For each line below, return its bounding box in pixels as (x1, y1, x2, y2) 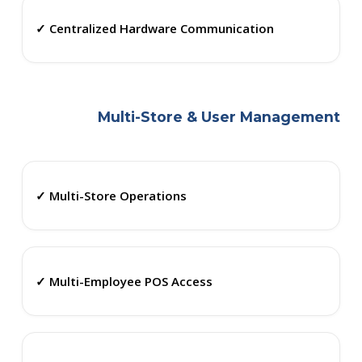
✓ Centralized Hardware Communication (35, 19, 274, 36)
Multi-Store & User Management (98, 108, 341, 126)
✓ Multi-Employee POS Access (35, 272, 213, 289)
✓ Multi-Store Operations (35, 187, 187, 204)
